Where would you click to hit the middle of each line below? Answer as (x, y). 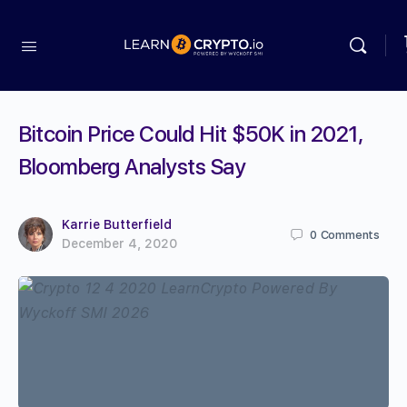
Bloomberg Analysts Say (132, 167)
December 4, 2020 (119, 243)
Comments (350, 234)
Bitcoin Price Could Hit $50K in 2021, (191, 134)
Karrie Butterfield (117, 224)
